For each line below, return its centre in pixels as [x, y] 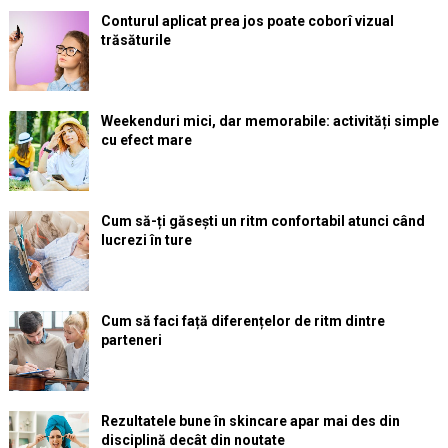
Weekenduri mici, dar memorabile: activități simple [269, 120]
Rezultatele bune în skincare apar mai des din [250, 420]
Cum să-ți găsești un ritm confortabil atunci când [262, 220]
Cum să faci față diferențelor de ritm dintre [242, 320]
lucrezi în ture [146, 239]
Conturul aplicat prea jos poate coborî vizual [247, 20]
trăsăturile [135, 39]
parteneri [131, 339]
